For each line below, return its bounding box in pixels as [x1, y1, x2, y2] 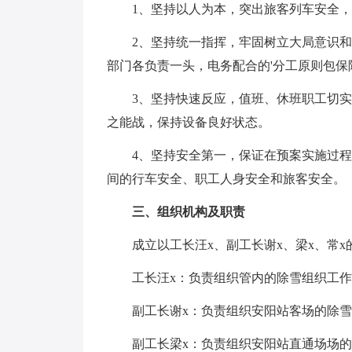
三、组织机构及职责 [132, 205, 245, 218]
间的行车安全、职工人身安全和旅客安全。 [107, 172, 346, 185]
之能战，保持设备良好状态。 [107, 115, 270, 129]
